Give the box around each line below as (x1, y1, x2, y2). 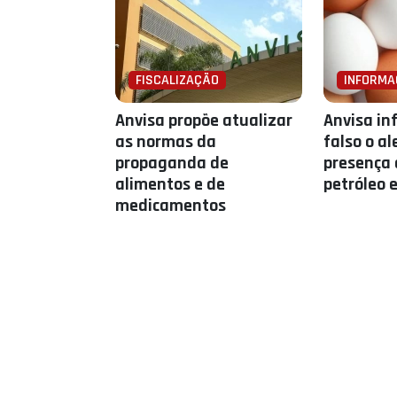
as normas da (115, 130, 216, 153)
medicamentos (115, 194, 226, 217)
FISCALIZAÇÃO (136, 71, 219, 90)
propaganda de (115, 152, 229, 175)
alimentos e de (115, 173, 225, 196)
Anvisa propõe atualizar (115, 109, 292, 132)
